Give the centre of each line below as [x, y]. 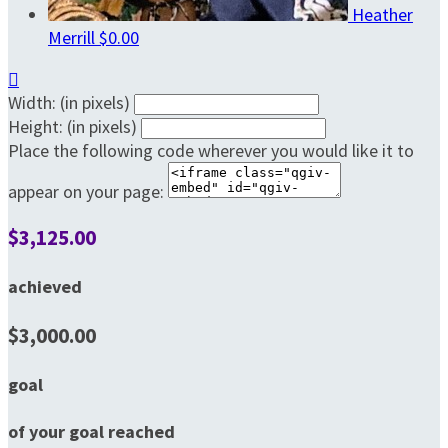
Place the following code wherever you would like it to [211, 151]
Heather [382, 15]
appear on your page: [86, 192]
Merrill [73, 38]
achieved [45, 287]
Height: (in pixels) [72, 127]
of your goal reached [91, 431]
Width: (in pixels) [69, 103]
